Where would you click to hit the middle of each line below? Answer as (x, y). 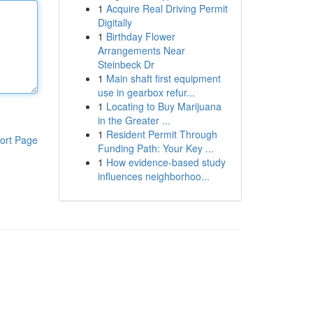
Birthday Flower (140, 36)
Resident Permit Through (161, 134)
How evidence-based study (166, 162)
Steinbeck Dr (126, 64)
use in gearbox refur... (146, 92)
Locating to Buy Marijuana (163, 106)
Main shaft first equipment (163, 78)
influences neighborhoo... (153, 176)
